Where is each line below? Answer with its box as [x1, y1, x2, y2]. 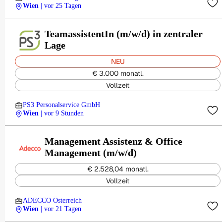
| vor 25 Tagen [41, 2, 81, 9]
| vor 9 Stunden [41, 110, 84, 117]
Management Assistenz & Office [45, 135, 182, 147]
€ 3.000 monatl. [92, 69, 144, 78]
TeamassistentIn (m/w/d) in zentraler [45, 28, 203, 39]
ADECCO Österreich [23, 197, 82, 204]
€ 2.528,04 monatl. [87, 165, 149, 173]
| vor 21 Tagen [41, 205, 81, 213]
